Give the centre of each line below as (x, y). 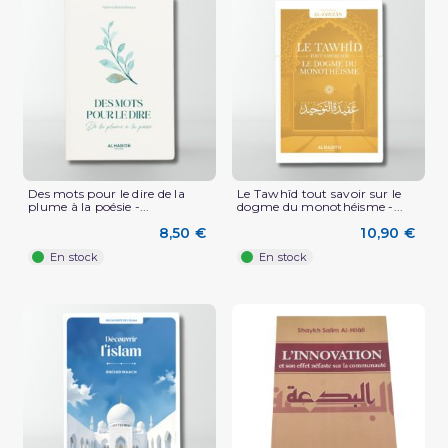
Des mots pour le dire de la (106, 194)
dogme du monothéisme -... (320, 207)
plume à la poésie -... (89, 207)
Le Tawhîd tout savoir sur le (319, 194)
